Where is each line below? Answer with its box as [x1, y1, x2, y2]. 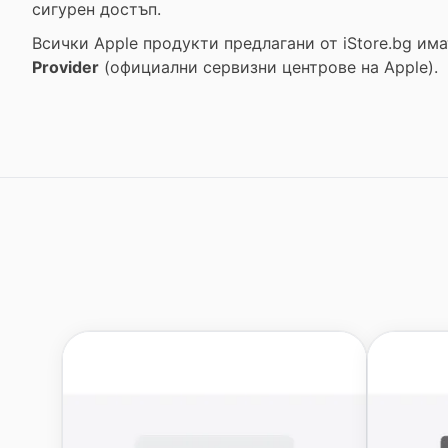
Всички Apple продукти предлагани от [32, 33, 343, 53]
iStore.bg [343, 33, 412, 53]
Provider [32, 57, 99, 77]
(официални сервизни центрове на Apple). [99, 57, 438, 77]
